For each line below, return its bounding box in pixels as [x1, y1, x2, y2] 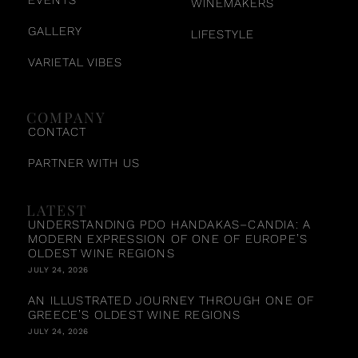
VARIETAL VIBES [28, 54, 122, 70]
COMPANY [26, 107, 106, 127]
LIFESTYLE [191, 26, 254, 42]
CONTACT [28, 124, 86, 139]
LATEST [26, 200, 87, 220]
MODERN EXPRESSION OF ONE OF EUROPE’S [28, 231, 308, 246]
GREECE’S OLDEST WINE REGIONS [28, 307, 241, 322]
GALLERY [28, 23, 82, 38]
